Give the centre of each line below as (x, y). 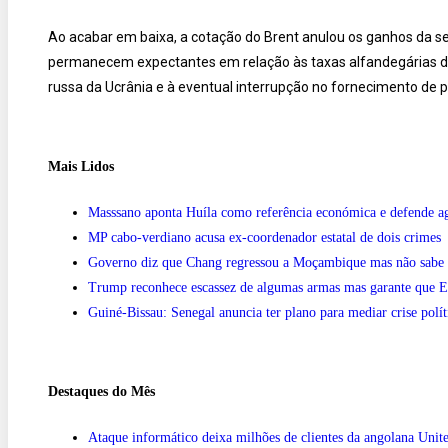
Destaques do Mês (101, 392)
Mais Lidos (81, 167)
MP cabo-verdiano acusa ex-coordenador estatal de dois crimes (264, 237)
